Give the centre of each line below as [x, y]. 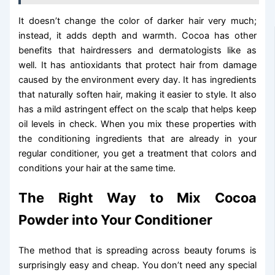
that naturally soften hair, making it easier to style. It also [137, 94]
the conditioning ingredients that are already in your [137, 138]
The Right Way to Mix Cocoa [137, 197]
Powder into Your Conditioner [116, 219]
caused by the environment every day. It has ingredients [137, 79]
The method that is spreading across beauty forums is [137, 250]
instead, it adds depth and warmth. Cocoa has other [137, 35]
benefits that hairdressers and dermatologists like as [137, 50]
